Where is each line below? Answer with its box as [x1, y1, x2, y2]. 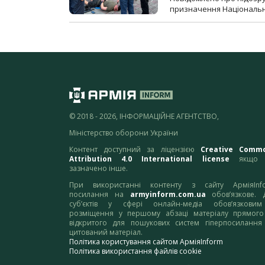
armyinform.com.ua [130, 189, 206, 200]
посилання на [69, 189, 130, 200]
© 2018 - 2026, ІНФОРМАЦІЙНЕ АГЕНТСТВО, [69, 111, 219, 122]
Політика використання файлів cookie [69, 246, 202, 257]
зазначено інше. [69, 163, 128, 174]
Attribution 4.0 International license [69, 154, 230, 164]
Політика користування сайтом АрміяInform [69, 237, 223, 247]
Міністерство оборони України [69, 128, 178, 138]
